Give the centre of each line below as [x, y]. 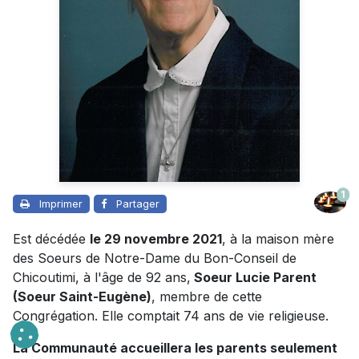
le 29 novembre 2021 [156, 238]
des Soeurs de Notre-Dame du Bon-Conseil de [155, 258]
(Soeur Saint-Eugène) [82, 296]
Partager [138, 203]
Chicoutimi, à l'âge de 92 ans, [102, 277]
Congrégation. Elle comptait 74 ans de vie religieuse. [171, 315]
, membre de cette [207, 296]
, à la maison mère [278, 238]
